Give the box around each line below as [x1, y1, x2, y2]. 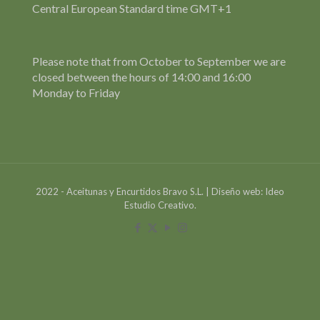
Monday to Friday [32, 86, 120, 100]
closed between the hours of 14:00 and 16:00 [32, 70, 251, 84]
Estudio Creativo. [124, 199, 196, 211]
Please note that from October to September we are [32, 54, 286, 69]
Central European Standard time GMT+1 [32, 1, 231, 16]
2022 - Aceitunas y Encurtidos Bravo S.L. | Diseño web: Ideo [36, 186, 284, 198]
